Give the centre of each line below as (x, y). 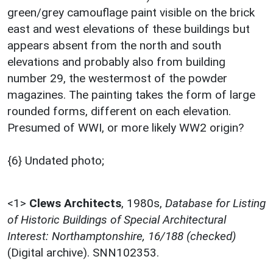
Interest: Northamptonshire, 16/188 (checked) (122, 236)
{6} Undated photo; (56, 160)
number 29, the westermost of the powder (117, 78)
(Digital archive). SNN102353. (83, 252)
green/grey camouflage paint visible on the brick (131, 12)
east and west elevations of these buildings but (129, 29)
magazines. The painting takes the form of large (131, 94)
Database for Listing (215, 203)
